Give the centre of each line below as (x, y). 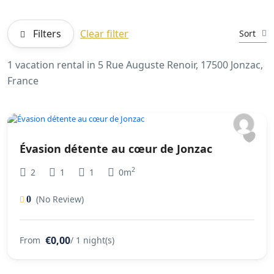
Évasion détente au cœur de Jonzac (116, 149)
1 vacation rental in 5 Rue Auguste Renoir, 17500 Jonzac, (135, 65)
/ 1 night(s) (92, 240)
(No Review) (60, 199)
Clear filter (104, 34)
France (23, 81)
